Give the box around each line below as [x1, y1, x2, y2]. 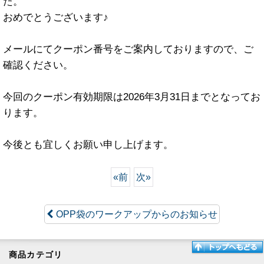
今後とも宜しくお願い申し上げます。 [3, 138, 173, 150]
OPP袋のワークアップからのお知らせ [56, 209, 217, 219]
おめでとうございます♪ [3, 11, 108, 23]
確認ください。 [3, 59, 73, 71]
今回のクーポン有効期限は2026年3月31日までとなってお [3, 91, 260, 103]
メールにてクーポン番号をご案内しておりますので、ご [3, 43, 253, 55]
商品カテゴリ [9, 250, 63, 259]
